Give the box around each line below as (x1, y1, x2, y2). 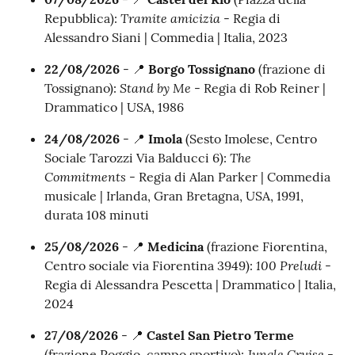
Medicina (147, 239, 207, 255)
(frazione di (255, 61, 326, 78)
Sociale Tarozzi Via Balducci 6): (44, 150, 230, 166)
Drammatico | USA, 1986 (44, 99, 184, 116)
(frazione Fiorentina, (207, 239, 327, 255)
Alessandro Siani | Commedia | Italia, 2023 (44, 29, 288, 46)
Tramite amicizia (120, 10, 220, 27)
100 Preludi (256, 257, 322, 274)
